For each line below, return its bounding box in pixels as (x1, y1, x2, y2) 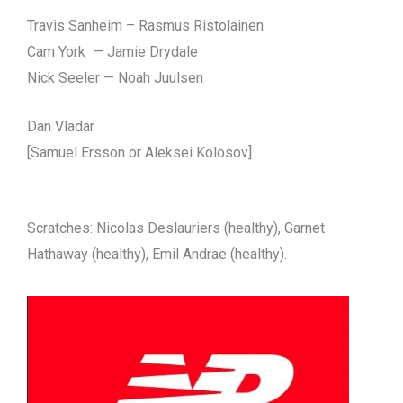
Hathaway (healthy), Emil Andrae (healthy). (27, 246, 287, 263)
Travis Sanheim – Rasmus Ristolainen (27, 16, 264, 34)
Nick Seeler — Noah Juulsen (27, 68, 203, 86)
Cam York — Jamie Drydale (27, 42, 198, 60)
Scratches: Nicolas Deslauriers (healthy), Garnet (27, 219, 325, 237)
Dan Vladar (27, 118, 94, 136)
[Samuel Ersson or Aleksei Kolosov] (27, 144, 252, 162)
